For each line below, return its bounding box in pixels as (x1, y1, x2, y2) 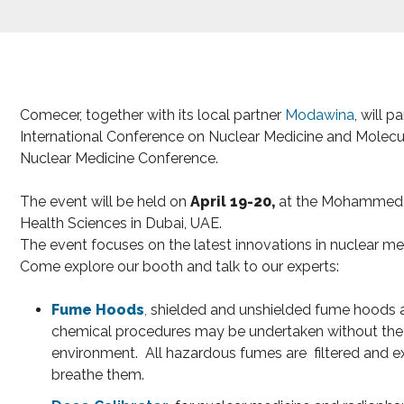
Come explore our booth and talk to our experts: (20, 258, 339, 276)
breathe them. (51, 366, 145, 384)
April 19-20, (190, 193, 279, 211)
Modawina (285, 106, 354, 124)
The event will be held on (20, 193, 190, 211)
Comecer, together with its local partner (20, 106, 285, 124)
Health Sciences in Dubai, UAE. (20, 215, 222, 233)
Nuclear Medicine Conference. (20, 150, 222, 168)
